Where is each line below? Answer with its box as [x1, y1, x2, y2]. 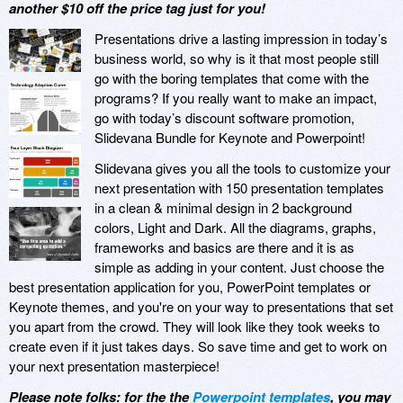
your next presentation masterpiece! [9, 356, 219, 376]
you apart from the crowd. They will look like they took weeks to [9, 317, 380, 336]
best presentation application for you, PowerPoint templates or [9, 277, 371, 297]
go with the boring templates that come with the [94, 68, 369, 88]
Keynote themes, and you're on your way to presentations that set [9, 297, 393, 317]
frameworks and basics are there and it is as [94, 237, 354, 257]
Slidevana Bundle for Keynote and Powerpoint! [94, 128, 365, 148]
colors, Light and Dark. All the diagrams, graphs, [94, 218, 376, 237]
